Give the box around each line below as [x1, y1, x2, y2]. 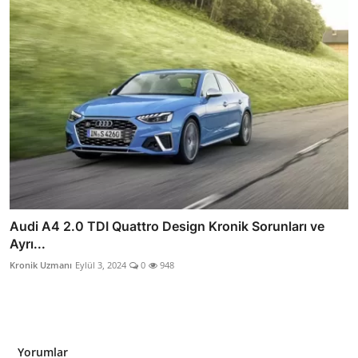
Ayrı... [10, 235, 46, 252]
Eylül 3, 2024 [75, 258, 126, 271]
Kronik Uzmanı [10, 258, 72, 271]
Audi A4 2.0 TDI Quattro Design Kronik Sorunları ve [10, 217, 324, 234]
